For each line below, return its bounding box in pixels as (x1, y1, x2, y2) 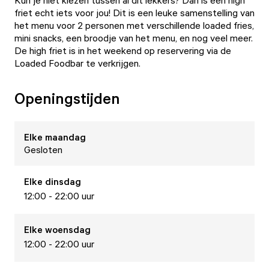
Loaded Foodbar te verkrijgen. (14, 57, 141, 69)
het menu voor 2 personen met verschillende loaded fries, (14, 19, 254, 31)
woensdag (45, 223, 91, 235)
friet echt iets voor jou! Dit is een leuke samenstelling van (14, 7, 255, 19)
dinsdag (45, 175, 81, 187)
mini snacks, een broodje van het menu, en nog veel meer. (14, 32, 253, 44)
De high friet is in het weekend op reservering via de (14, 44, 231, 56)
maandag (45, 131, 86, 143)
